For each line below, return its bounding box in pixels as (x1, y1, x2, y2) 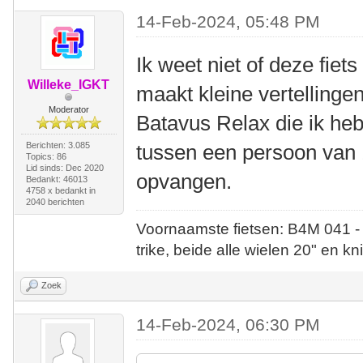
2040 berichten (25, 197, 84, 207)
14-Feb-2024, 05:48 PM (136, 12, 321, 32)
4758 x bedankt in (25, 186, 96, 196)
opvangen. (136, 169, 233, 194)
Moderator (48, 105, 89, 115)
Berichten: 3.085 (25, 140, 90, 151)
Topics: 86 (25, 152, 66, 162)
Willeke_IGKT (28, 78, 110, 92)
